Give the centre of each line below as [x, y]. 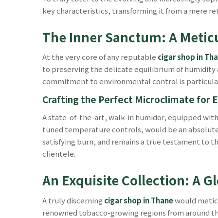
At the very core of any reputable [100, 57]
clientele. [59, 154]
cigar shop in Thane [139, 200]
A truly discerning [73, 200]
